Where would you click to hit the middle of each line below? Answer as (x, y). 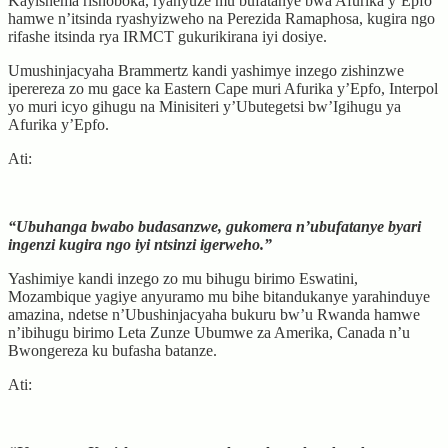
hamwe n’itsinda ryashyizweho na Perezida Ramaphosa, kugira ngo (221, 18)
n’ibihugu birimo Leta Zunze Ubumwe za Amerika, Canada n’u (209, 332)
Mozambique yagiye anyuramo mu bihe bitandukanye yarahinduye (219, 296)
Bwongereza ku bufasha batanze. (112, 350)
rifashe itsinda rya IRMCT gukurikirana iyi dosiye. (167, 36)
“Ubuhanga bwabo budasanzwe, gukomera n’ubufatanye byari (214, 226)
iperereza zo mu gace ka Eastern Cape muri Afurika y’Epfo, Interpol (223, 88)
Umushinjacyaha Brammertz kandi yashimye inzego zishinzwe (206, 70)
